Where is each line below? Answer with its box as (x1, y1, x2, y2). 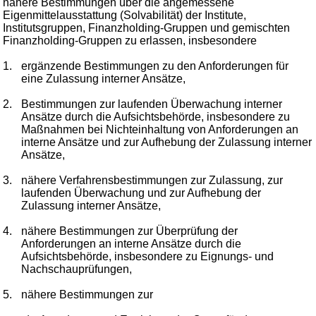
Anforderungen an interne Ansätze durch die (21, 237, 242, 250)
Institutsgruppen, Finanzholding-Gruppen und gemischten (3, 21, 291, 34)
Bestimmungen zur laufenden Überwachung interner (21, 97, 283, 110)
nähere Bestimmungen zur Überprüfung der (21, 224, 238, 237)
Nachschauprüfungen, (21, 262, 133, 275)
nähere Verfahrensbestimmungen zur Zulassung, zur (21, 174, 284, 186)
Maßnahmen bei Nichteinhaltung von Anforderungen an (21, 123, 299, 135)
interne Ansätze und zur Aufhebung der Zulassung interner (21, 135, 312, 148)
